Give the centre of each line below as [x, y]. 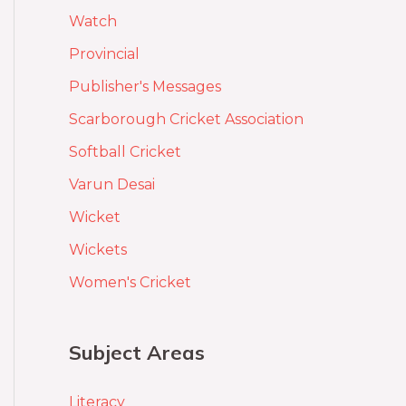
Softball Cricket [125, 152]
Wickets [98, 250]
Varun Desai [112, 185]
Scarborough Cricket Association [186, 120]
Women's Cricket [130, 283]
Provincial [104, 54]
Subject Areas [137, 352]
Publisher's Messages [145, 87]
